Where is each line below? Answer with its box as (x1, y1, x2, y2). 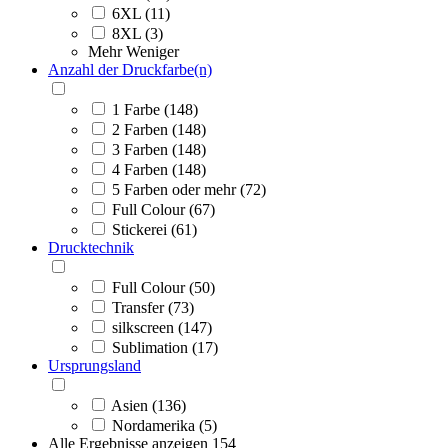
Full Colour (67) (112, 200, 215, 218)
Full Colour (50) (112, 278, 215, 296)
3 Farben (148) (112, 140, 206, 158)
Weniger (126, 42, 179, 60)
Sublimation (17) (112, 338, 218, 356)
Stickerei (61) (112, 220, 197, 238)
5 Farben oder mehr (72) (112, 180, 266, 198)
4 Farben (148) (112, 160, 206, 178)
